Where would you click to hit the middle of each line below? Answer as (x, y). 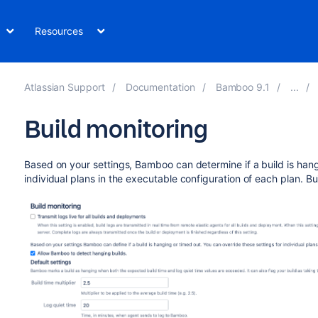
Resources (59, 31)
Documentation (160, 87)
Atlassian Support (64, 87)
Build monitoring (116, 128)
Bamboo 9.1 (242, 87)
